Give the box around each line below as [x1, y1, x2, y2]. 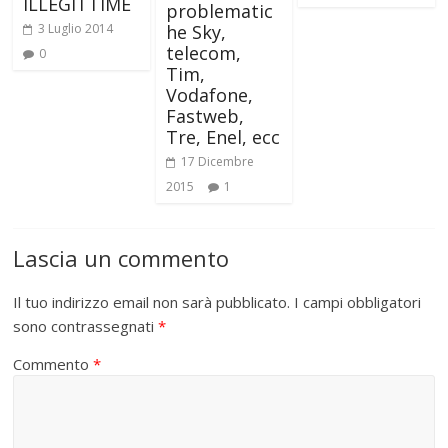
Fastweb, [165, 104, 244, 129]
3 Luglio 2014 [38, 20, 114, 38]
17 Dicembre [180, 153, 254, 171]
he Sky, [165, 20, 226, 45]
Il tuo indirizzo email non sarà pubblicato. [13, 292, 291, 313]
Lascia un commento [13, 243, 230, 274]
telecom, [165, 41, 241, 66]
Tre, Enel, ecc [165, 125, 280, 150]
